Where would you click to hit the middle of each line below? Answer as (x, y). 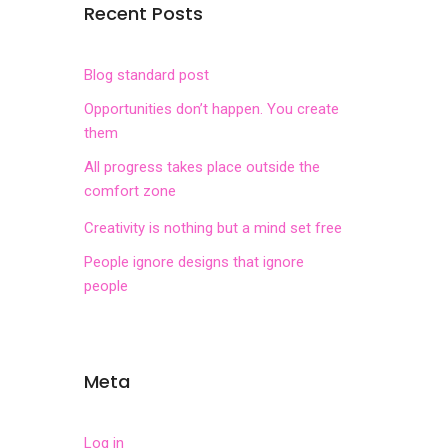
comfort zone (129, 191)
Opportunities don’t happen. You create (211, 109)
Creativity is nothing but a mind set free (212, 228)
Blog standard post (146, 75)
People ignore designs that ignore (193, 262)
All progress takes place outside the (201, 167)
